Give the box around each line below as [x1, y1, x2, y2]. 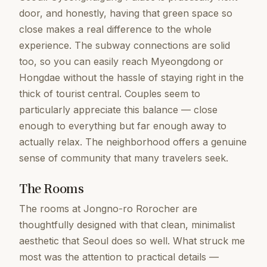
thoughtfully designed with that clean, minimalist [19, 218, 235, 231]
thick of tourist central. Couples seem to [19, 87, 200, 100]
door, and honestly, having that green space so [19, 7, 232, 19]
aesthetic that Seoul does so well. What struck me [19, 234, 245, 247]
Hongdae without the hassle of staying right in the [19, 71, 244, 83]
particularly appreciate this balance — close [19, 103, 218, 116]
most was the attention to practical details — [19, 250, 219, 263]
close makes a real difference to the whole [19, 23, 212, 35]
